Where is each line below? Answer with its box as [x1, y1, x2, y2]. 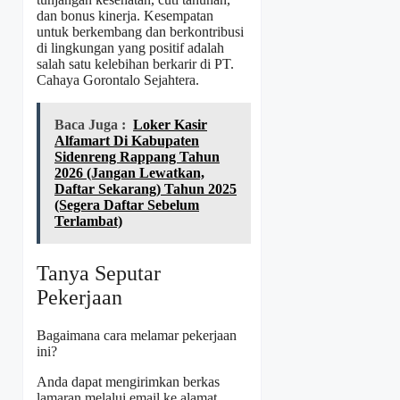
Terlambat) [54, 213, 122, 229]
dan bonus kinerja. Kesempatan [37, 8, 213, 24]
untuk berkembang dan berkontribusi [37, 24, 244, 40]
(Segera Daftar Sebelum [54, 197, 199, 213]
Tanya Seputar [37, 262, 161, 286]
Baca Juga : [54, 117, 126, 133]
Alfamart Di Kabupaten [54, 133, 199, 149]
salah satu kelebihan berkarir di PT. [37, 56, 234, 72]
